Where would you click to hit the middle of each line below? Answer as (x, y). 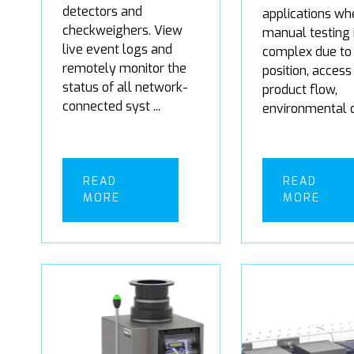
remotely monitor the (124, 68)
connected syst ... (111, 106)
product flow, (300, 89)
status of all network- (125, 87)
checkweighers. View (122, 30)
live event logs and (117, 49)
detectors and (102, 11)
